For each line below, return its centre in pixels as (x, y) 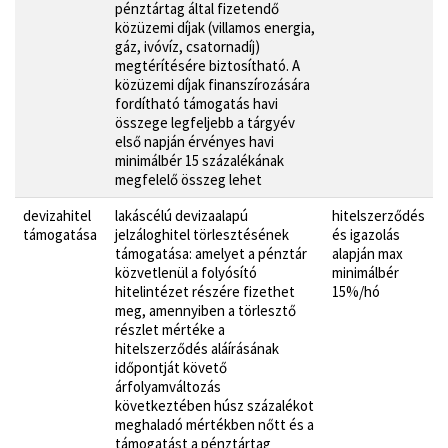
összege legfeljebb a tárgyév (205, 122)
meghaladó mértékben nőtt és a (214, 424)
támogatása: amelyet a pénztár (211, 253)
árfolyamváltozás (168, 386)
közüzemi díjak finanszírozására (212, 84)
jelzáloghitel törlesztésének (202, 234)
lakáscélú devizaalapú (181, 215)
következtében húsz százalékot (214, 405)
